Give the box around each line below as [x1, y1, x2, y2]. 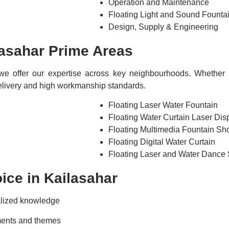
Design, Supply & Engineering [108, 22, 218, 31]
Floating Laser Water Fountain [108, 101, 218, 110]
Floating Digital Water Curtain [108, 138, 215, 147]
